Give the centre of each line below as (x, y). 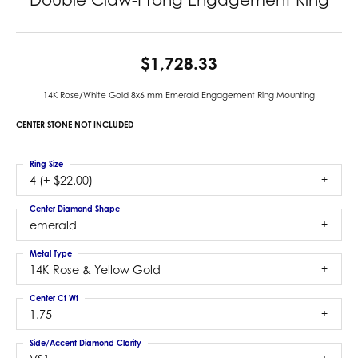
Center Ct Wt (54, 298)
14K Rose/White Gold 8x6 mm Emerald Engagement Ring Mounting (179, 95)
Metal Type (51, 253)
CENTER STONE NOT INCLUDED (75, 125)
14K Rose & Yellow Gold (95, 270)
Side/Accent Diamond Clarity (86, 343)
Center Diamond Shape (75, 209)
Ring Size (46, 164)
